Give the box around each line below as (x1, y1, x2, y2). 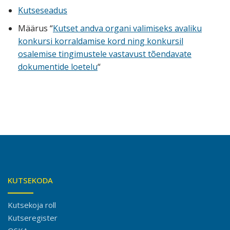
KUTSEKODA (8, 175, 53, 186)
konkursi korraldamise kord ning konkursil (18, 35, 183, 47)
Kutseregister (8, 213, 57, 223)
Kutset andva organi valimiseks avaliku (53, 22, 202, 34)
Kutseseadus (18, 4, 67, 16)
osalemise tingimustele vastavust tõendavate (18, 48, 191, 60)
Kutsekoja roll (8, 200, 56, 210)
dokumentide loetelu (18, 61, 98, 72)
